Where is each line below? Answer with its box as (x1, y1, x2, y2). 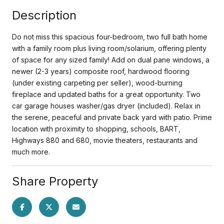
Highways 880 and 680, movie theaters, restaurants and (12, 135, 197, 144)
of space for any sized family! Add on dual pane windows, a (12, 55, 209, 64)
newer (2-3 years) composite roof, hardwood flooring (12, 66, 189, 75)
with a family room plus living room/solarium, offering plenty (12, 43, 206, 52)
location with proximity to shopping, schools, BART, (12, 124, 180, 133)
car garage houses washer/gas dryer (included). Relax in (12, 101, 200, 110)
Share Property (12, 173, 98, 188)
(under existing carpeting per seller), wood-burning (12, 78, 182, 87)
